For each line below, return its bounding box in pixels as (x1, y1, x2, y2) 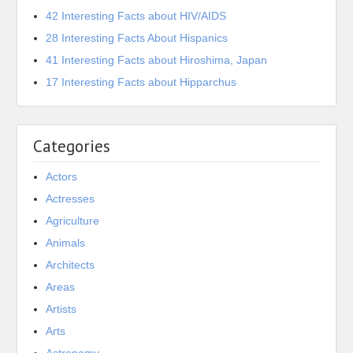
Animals (46, 236, 86, 249)
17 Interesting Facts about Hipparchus (46, 75, 237, 88)
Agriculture (46, 214, 100, 227)
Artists (46, 302, 77, 315)
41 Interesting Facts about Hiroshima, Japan (46, 53, 268, 66)
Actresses (46, 191, 95, 205)
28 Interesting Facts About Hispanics (46, 31, 229, 44)
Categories (33, 135, 111, 157)
